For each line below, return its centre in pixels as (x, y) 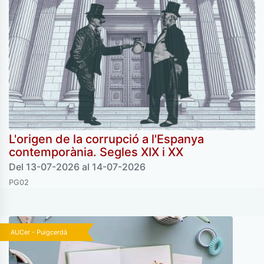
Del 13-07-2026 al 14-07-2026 (77, 167)
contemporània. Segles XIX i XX (96, 152)
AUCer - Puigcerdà (39, 232)
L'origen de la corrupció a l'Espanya (106, 139)
